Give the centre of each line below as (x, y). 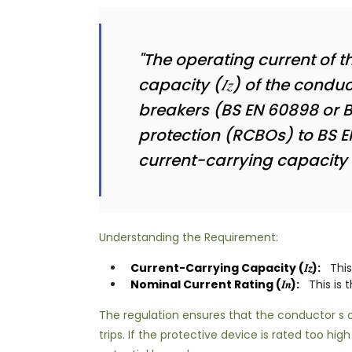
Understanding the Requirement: (189, 237)
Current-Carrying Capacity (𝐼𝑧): (225, 268)
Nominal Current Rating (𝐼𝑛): (215, 284)
